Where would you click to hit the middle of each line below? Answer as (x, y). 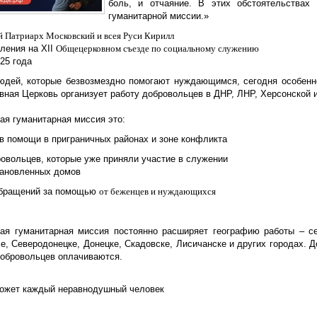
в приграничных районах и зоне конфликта (136, 139)
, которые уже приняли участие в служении (134, 159)
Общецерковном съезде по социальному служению (157, 48)
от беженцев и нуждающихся (157, 191)
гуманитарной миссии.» (158, 16)
